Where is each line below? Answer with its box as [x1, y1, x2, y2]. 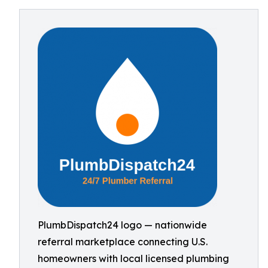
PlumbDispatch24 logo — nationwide [38, 219, 207, 231]
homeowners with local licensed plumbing [38, 252, 229, 264]
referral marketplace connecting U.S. [38, 236, 208, 248]
